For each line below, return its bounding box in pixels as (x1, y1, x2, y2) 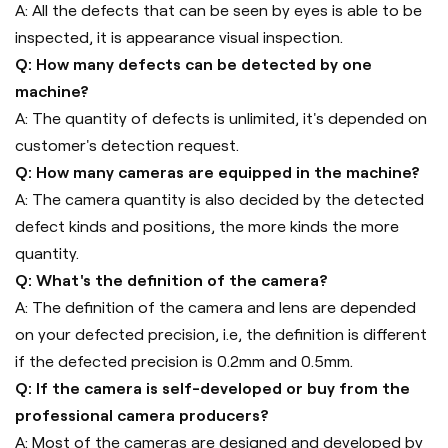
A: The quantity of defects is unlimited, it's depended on (15, 109, 427, 127)
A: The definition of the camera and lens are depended (15, 298, 416, 316)
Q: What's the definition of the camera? (15, 271, 328, 289)
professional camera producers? (15, 406, 269, 424)
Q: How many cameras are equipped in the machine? (15, 163, 420, 181)
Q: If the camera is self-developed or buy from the (15, 379, 410, 397)
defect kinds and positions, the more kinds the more (15, 217, 399, 235)
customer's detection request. (15, 136, 239, 154)
